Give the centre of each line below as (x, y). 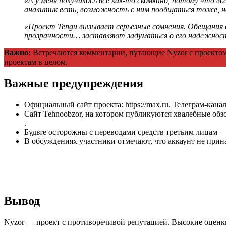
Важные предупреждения (74, 83)
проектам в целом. (36, 62)
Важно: (17, 53)
